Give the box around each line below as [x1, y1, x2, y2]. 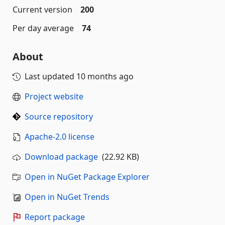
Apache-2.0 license [25, 131, 94, 142]
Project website [25, 91, 83, 102]
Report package [25, 211, 85, 222]
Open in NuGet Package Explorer [25, 171, 150, 182]
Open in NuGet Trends [25, 191, 109, 202]
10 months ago [76, 71, 134, 82]
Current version [13, 4, 72, 15]
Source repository [25, 111, 93, 122]
